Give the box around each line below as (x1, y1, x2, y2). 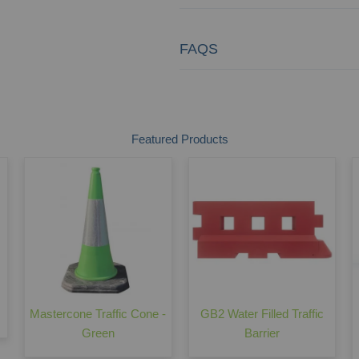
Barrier (244, 325, 280, 340)
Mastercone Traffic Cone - (30, 306, 167, 321)
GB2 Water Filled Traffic (200, 306, 324, 321)
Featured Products (131, 131, 228, 146)
